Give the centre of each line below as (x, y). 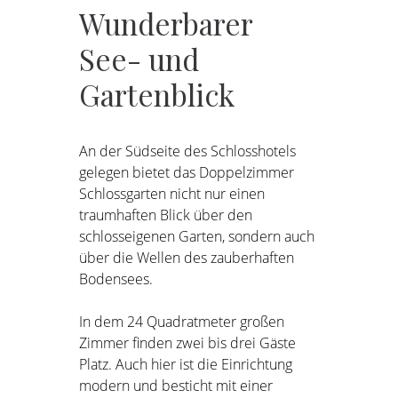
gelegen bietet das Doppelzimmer (187, 172)
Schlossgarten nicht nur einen (172, 194)
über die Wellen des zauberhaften (187, 258)
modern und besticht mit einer (176, 386)
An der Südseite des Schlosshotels (188, 151)
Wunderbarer (167, 23)
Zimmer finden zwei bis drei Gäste (188, 343)
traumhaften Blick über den (166, 215)
